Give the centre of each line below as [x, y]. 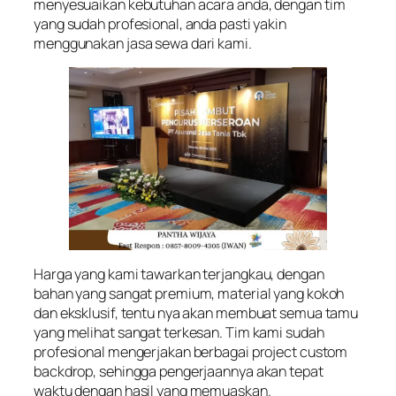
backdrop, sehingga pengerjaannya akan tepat [179, 371]
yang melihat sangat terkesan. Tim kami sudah [179, 332]
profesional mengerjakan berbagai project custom [191, 351]
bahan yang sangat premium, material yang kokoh [189, 293]
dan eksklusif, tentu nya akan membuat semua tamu [196, 312]
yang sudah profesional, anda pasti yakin [160, 24]
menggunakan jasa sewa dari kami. [143, 43]
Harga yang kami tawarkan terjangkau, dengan [179, 274]
